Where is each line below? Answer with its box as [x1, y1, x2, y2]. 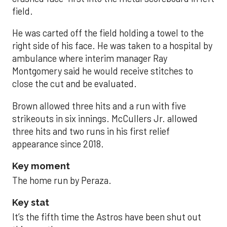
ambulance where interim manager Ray [12, 53, 167, 64]
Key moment [12, 161, 70, 172]
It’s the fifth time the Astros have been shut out [12, 211, 201, 223]
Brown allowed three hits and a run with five [12, 100, 186, 111]
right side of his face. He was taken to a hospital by [12, 40, 212, 52]
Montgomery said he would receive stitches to [12, 65, 193, 77]
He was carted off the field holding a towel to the [12, 27, 204, 39]
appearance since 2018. [12, 138, 104, 149]
